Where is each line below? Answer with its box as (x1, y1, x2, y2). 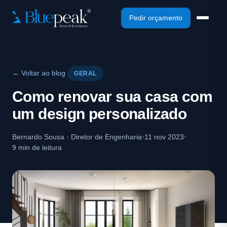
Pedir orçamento (129, 13, 182, 22)
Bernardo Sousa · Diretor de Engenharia (12, 133, 142, 141)
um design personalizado (12, 105, 187, 122)
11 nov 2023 (144, 133, 184, 141)
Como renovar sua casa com (12, 88, 212, 105)
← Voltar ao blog (12, 69, 65, 77)
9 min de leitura (12, 143, 62, 152)
